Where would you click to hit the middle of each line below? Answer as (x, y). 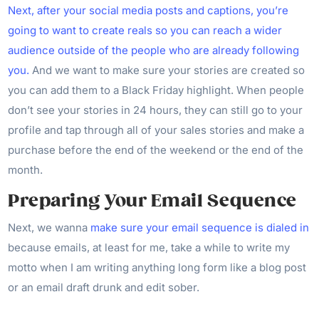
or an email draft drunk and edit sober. (104, 288)
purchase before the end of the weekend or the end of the (156, 150)
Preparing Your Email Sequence (155, 201)
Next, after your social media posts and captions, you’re (148, 11)
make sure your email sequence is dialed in (200, 228)
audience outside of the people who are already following (154, 51)
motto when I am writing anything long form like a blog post (157, 268)
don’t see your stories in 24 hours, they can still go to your (156, 110)
